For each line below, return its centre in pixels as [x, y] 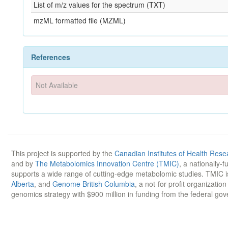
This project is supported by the [63, 153]
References [51, 57]
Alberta [23, 183]
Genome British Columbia [94, 183]
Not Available [57, 85]
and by [23, 163]
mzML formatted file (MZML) [80, 20]
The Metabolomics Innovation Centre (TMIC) [107, 163]
